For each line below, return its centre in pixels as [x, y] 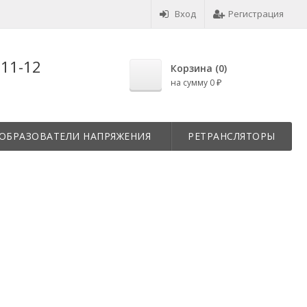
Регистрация [256, 14]
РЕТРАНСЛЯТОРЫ [232, 136]
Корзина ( [195, 68]
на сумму [190, 83]
